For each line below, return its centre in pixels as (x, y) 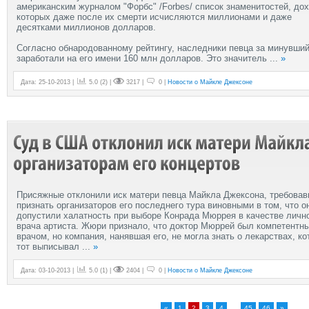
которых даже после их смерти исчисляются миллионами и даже (154, 17)
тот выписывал (49, 246)
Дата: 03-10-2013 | (48, 270)
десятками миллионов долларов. (86, 27)
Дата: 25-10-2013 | (48, 82)
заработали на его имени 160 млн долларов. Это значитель (143, 58)
